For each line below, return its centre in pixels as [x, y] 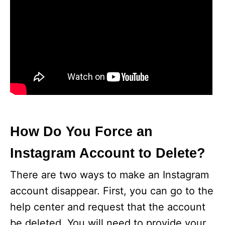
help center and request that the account [108, 207]
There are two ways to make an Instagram [109, 175]
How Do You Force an [81, 132]
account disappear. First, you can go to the [112, 191]
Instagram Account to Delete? [108, 153]
